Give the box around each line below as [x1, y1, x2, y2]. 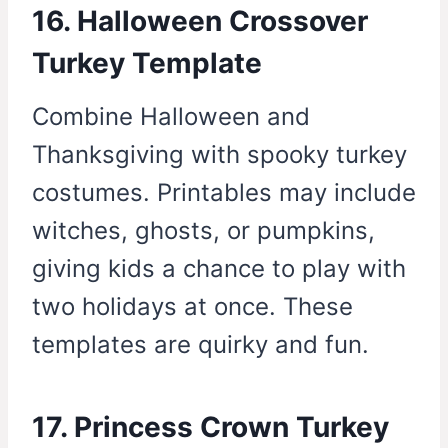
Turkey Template [32, 46, 262, 81]
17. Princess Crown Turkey [32, 410, 389, 445]
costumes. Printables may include [32, 178, 416, 208]
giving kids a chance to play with [32, 254, 406, 284]
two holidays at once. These [32, 292, 353, 322]
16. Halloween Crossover [32, 4, 368, 39]
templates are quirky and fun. [32, 330, 369, 360]
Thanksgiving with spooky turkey [32, 140, 407, 170]
